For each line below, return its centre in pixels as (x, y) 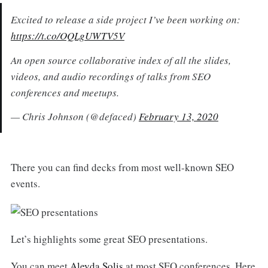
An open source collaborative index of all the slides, (121, 60)
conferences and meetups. (65, 92)
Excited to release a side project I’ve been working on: (125, 19)
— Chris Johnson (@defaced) (74, 117)
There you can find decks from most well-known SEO (122, 167)
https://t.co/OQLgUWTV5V (67, 35)
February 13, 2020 (178, 117)
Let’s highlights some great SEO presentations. (109, 239)
